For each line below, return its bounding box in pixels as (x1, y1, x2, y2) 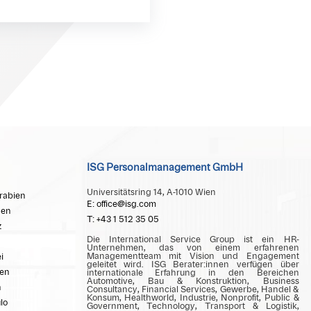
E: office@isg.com (86, 200, 156, 209)
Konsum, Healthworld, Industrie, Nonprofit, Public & (86, 294, 299, 303)
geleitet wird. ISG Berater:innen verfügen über (86, 260, 299, 269)
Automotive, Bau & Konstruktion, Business (86, 277, 299, 286)
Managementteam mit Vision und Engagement (86, 252, 299, 261)
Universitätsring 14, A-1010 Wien (86, 188, 216, 197)
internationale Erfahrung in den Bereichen (86, 269, 299, 278)
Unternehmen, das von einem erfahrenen (86, 244, 299, 253)
